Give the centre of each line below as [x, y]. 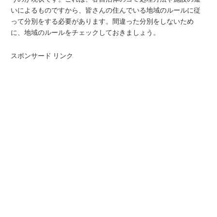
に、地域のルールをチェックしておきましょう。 [85, 32]
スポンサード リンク [42, 55]
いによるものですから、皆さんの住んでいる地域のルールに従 [106, 10]
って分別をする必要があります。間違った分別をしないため [102, 21]
